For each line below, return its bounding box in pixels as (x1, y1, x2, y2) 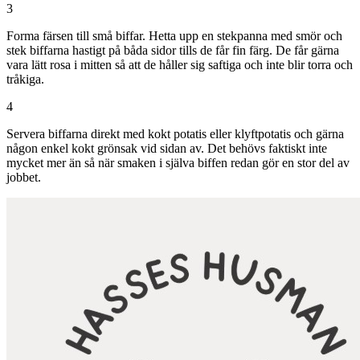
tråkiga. (6, 72, 44, 86)
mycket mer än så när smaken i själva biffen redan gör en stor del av (6, 155, 350, 170)
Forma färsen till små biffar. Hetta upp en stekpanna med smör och (6, 28, 342, 43)
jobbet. (6, 170, 41, 184)
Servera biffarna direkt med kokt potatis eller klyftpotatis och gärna (6, 126, 344, 141)
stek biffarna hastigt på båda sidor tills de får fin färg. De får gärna (6, 43, 339, 57)
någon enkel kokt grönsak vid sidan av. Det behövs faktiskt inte (6, 141, 327, 155)
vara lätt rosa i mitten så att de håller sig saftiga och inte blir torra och (6, 57, 353, 72)
